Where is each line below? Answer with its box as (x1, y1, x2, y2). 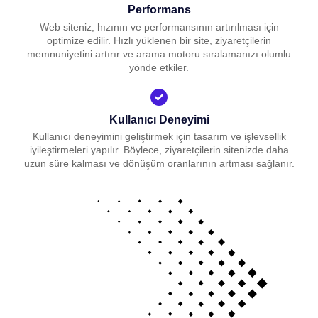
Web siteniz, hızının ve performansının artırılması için (39, 21, 279, 33)
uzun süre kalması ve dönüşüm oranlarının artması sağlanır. (23, 158, 295, 170)
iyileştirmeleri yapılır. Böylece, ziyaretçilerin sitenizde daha (29, 144, 289, 156)
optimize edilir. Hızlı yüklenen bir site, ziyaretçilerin (47, 35, 271, 47)
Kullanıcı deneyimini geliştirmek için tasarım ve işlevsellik (32, 131, 286, 143)
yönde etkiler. (129, 62, 189, 74)
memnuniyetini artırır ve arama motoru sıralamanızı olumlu (27, 48, 291, 60)
